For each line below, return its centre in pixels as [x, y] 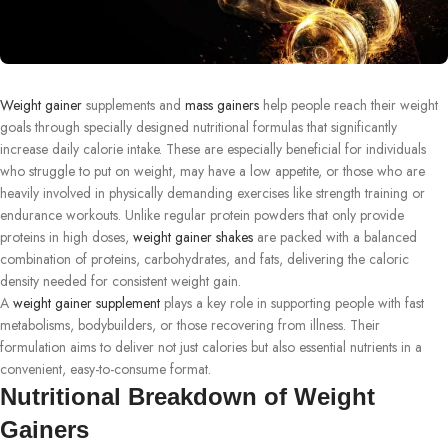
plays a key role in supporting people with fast [292, 302]
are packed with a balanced [335, 236]
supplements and [131, 104]
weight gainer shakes [191, 236]
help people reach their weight [348, 104]
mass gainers [220, 104]
